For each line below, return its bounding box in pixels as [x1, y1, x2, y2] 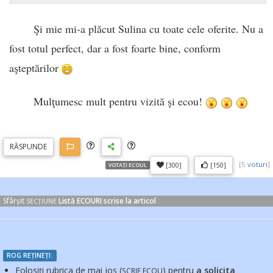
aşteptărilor [9, 60, 62, 75]
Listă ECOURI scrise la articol [58, 195, 156, 206]
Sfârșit [3, 195, 26, 206]
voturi [247, 159, 268, 169]
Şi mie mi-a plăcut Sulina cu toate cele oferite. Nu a [34, 21, 263, 36]
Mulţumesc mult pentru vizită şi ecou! [34, 94, 205, 109]
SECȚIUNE [26, 196, 57, 205]
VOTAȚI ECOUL [108, 161, 147, 169]
